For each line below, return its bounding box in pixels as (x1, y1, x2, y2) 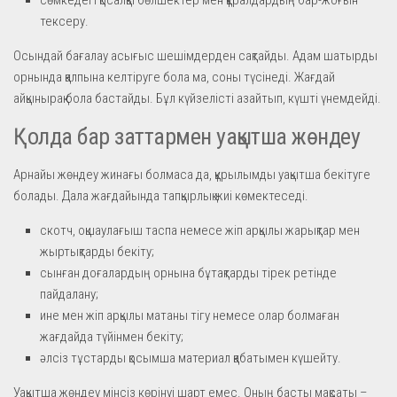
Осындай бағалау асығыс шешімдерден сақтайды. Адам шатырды (13, 47, 378, 64)
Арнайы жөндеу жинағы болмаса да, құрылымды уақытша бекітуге (13, 166, 370, 183)
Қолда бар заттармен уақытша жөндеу (13, 122, 360, 150)
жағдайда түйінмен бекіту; (40, 328, 183, 345)
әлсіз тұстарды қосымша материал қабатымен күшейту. (40, 349, 341, 366)
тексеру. (40, 12, 89, 29)
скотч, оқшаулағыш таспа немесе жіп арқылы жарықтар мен (40, 222, 360, 238)
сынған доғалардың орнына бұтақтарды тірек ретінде (40, 264, 337, 281)
